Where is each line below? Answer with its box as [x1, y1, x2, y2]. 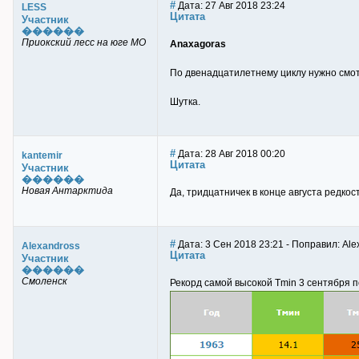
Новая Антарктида [22, 185, 113, 196]
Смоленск [22, 276, 67, 287]
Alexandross [22, 240, 80, 252]
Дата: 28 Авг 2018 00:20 [175, 148, 285, 159]
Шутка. [170, 96, 200, 107]
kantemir [22, 150, 63, 161]
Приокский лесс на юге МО [22, 37, 146, 48]
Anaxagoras [170, 38, 226, 50]
